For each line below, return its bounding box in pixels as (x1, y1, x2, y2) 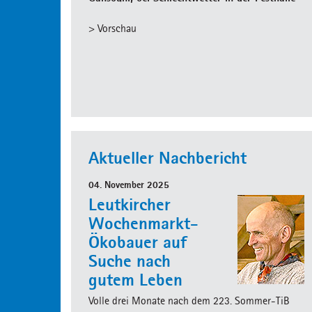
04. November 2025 (88, 178, 169, 191)
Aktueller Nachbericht (88, 146, 247, 169)
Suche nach (88, 249, 171, 272)
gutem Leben (88, 268, 182, 290)
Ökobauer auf (88, 231, 187, 253)
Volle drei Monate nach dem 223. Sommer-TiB (88, 294, 290, 307)
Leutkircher (88, 193, 171, 215)
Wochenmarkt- (88, 212, 198, 234)
